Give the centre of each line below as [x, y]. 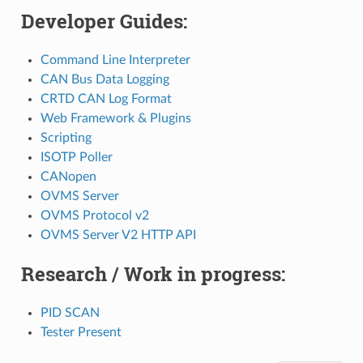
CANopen [68, 176]
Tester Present [81, 332]
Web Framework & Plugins [115, 118]
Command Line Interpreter [115, 60]
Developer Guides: [104, 21]
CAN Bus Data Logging [105, 79]
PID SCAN [70, 312]
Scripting [66, 137]
